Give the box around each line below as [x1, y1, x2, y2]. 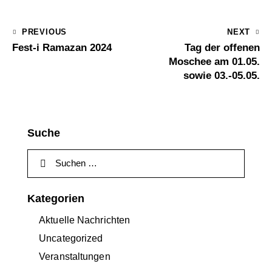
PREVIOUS [21, 27, 67, 37]
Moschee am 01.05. [169, 56, 260, 68]
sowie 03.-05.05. [183, 70, 260, 82]
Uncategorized [39, 233, 103, 244]
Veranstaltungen [39, 251, 110, 262]
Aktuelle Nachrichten [39, 215, 131, 226]
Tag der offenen [185, 42, 260, 54]
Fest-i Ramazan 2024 [12, 42, 112, 54]
